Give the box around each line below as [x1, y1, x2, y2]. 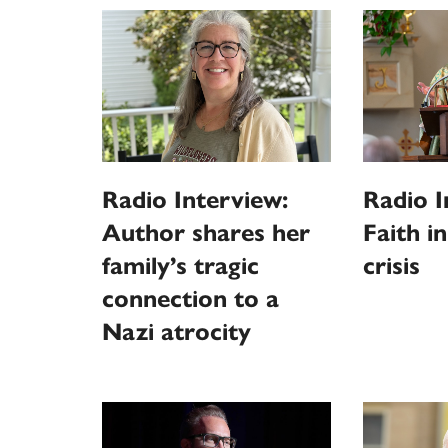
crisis [362, 250, 420, 281]
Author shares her [102, 217, 310, 248]
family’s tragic [102, 250, 259, 281]
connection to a [102, 283, 279, 314]
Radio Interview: [102, 184, 288, 215]
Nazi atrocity [102, 316, 251, 347]
